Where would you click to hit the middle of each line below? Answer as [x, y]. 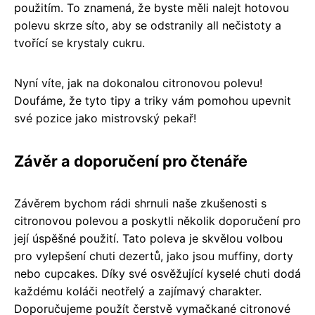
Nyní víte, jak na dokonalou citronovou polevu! [138, 83]
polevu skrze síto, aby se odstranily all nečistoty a [148, 25]
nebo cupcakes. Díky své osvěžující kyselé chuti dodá [157, 273]
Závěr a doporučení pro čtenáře [131, 161]
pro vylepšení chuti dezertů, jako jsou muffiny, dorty [154, 256]
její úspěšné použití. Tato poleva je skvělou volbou [148, 238]
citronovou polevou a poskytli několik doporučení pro [157, 220]
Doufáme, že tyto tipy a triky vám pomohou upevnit [153, 100]
